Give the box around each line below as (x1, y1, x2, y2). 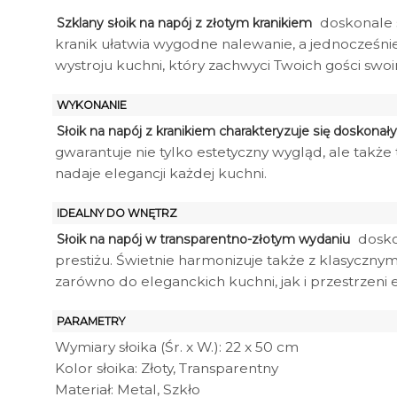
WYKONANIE (57, 97, 127, 112)
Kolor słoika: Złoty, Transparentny (55, 360, 278, 378)
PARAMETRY (57, 315, 125, 329)
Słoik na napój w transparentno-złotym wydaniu (57, 231, 350, 248)
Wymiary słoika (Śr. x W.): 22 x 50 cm (55, 339, 299, 356)
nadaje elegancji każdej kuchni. (55, 164, 267, 182)
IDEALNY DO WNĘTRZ (57, 206, 177, 221)
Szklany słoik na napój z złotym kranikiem (57, 14, 312, 31)
